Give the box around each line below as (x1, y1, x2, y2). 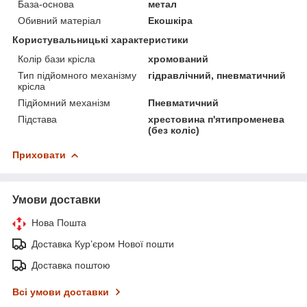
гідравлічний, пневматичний (148, 69, 286, 81)
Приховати (12, 149, 66, 160)
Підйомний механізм (18, 97, 110, 108)
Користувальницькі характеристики (12, 34, 188, 45)
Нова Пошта (32, 217, 86, 228)
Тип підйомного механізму (18, 69, 136, 81)
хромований (148, 53, 209, 64)
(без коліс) (148, 124, 200, 136)
